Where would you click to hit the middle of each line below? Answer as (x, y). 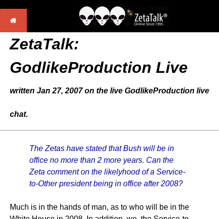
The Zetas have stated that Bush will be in (102, 148)
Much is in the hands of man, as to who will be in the (99, 207)
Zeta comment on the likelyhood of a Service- (107, 172)
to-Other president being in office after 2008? (106, 184)
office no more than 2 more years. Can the (101, 160)
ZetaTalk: (44, 44)
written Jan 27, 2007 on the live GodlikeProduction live (109, 91)
